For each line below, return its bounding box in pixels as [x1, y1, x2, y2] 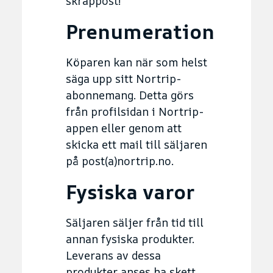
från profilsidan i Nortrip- [66, 104, 204, 119]
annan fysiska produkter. [66, 231, 194, 246]
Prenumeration [66, 18, 214, 45]
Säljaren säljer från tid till [66, 214, 204, 230]
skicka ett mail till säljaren [66, 136, 207, 152]
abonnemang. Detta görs [66, 87, 194, 102]
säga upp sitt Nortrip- [66, 71, 181, 86]
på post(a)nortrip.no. [66, 153, 174, 168]
